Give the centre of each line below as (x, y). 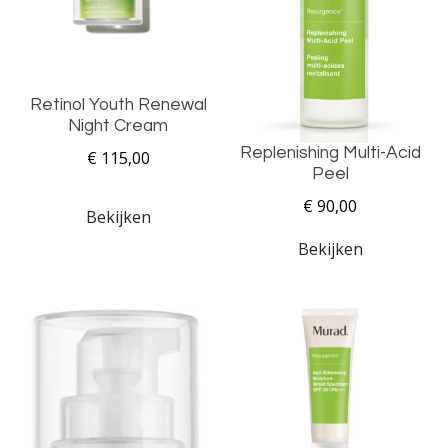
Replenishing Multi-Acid (330, 153)
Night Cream (118, 126)
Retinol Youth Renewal (118, 105)
